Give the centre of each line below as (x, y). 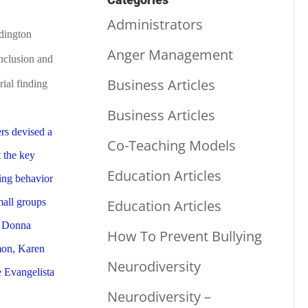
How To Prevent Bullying (184, 236)
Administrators (155, 24)
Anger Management (170, 54)
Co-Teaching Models (171, 145)
